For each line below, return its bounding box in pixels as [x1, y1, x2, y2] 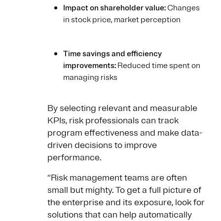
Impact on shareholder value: [63, 3, 166, 13]
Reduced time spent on [116, 61, 200, 71]
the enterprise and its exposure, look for [47, 197, 205, 208]
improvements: [63, 61, 116, 71]
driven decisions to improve [47, 140, 157, 151]
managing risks [63, 73, 117, 83]
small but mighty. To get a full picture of [47, 184, 201, 196]
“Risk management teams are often [47, 172, 187, 184]
